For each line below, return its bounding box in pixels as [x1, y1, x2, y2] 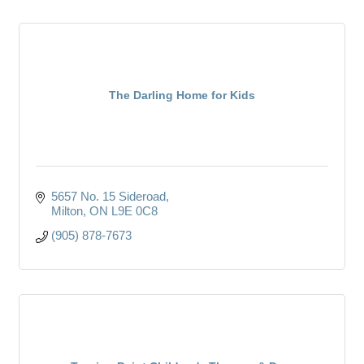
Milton [50, 203, 83, 218]
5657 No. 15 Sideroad [50, 188, 166, 203]
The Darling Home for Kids [109, 88, 255, 102]
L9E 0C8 [110, 203, 158, 218]
